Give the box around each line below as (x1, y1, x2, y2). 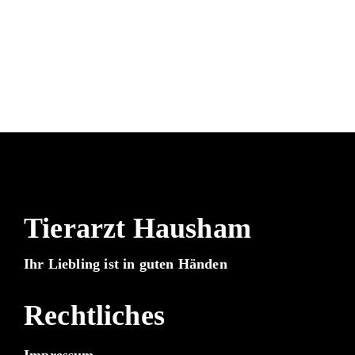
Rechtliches (24, 299, 165, 331)
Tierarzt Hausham (24, 212, 251, 244)
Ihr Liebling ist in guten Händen (24, 255, 227, 272)
